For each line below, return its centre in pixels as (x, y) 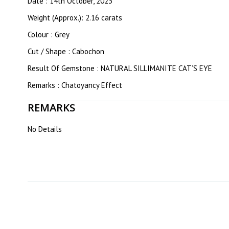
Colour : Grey (49, 35)
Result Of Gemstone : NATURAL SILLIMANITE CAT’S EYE (120, 68)
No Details (45, 129)
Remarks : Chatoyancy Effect (75, 85)
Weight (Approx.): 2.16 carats (75, 18)
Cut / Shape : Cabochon (66, 51)
